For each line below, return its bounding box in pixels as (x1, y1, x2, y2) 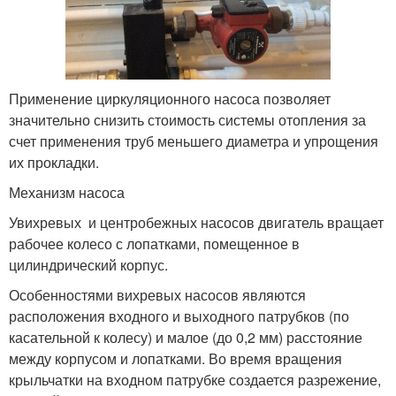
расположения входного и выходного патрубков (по (9, 306, 349, 327)
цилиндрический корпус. (9, 255, 168, 276)
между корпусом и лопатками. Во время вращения (9, 348, 342, 369)
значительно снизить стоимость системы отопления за (9, 110, 366, 131)
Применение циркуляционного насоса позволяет (9, 88, 331, 110)
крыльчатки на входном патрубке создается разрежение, (9, 369, 381, 391)
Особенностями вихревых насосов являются (9, 285, 306, 306)
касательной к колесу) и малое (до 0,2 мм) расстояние (9, 327, 362, 348)
